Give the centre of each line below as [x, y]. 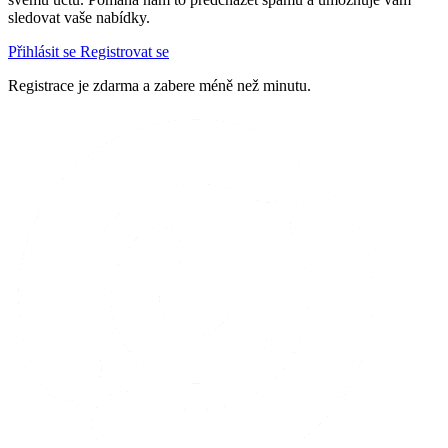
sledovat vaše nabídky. [79, 17]
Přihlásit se [44, 51]
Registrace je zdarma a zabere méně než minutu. [159, 85]
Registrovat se [124, 51]
